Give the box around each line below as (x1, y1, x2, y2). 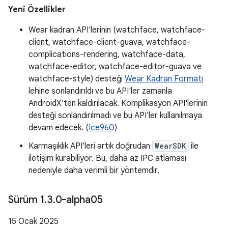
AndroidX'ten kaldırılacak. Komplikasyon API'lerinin (28, 98, 208, 108)
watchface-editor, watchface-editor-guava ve (28, 62, 202, 72)
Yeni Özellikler (8, 5, 66, 15)
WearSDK (155, 141, 186, 151)
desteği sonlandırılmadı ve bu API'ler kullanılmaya (28, 110, 202, 121)
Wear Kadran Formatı (125, 74, 203, 84)
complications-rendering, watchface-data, (28, 49, 185, 60)
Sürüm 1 (8, 193, 45, 206)
